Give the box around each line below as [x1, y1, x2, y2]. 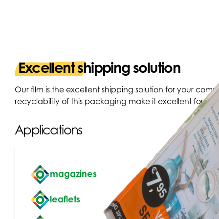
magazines [50, 168, 97, 179]
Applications [15, 122, 82, 137]
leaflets [50, 193, 80, 204]
